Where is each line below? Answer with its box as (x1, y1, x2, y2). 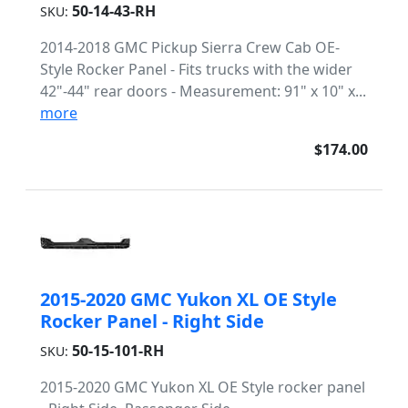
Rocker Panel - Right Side (40, 309, 264, 333)
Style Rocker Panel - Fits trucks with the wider (40, 59, 352, 79)
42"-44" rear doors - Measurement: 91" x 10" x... (40, 81, 366, 101)
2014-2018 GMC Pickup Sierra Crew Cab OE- (40, 37, 340, 57)
